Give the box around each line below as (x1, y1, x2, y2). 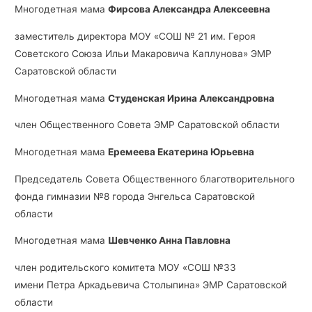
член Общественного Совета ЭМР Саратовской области (15, 119, 280, 131)
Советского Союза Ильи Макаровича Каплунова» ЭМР (15, 48, 272, 60)
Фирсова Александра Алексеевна (108, 3, 271, 15)
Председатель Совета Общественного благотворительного (15, 173, 295, 185)
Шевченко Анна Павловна (108, 235, 231, 247)
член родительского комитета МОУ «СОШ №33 (15, 262, 237, 274)
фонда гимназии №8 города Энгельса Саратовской (15, 190, 256, 202)
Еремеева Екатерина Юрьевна (108, 146, 255, 158)
